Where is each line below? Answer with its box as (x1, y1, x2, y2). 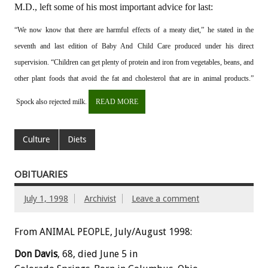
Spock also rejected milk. (14, 97, 89, 106)
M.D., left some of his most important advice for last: (14, 2, 213, 13)
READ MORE (96, 97, 138, 106)
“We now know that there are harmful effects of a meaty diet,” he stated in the (14, 26, 254, 35)
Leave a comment (132, 194, 200, 204)
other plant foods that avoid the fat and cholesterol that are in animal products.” (14, 74, 254, 83)
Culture (23, 135, 50, 145)
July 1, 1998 (24, 194, 68, 204)
